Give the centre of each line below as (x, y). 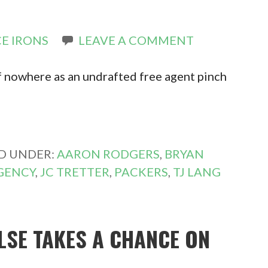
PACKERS (141, 172)
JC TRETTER (75, 172)
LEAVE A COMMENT (136, 40)
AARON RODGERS (109, 154)
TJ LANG (197, 172)
